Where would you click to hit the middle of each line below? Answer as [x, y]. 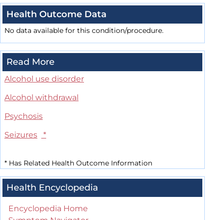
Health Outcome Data [56, 14]
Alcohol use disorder [44, 79]
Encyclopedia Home [48, 209]
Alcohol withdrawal [41, 98]
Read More [30, 62]
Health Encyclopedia [52, 188]
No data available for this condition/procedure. [84, 31]
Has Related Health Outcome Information [80, 163]
